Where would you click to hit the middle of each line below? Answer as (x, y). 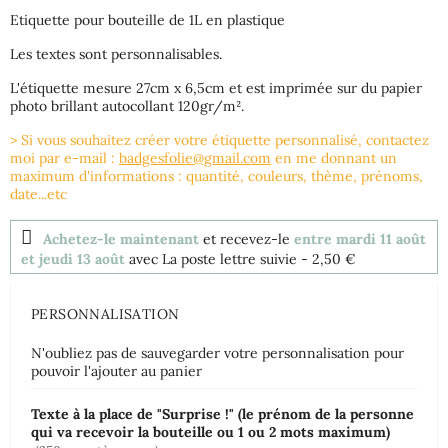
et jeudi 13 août (73, 258)
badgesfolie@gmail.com (195, 157)
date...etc (38, 193)
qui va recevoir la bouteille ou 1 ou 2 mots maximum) (210, 431)
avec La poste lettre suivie (213, 258)
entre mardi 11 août (360, 238)
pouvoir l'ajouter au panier (116, 370)
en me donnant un (334, 157)
